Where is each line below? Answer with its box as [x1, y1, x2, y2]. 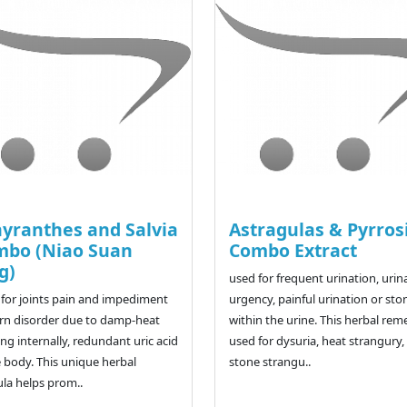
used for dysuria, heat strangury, [228, 333, 404, 350]
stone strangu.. [228, 353, 311, 371]
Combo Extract [228, 238, 357, 263]
